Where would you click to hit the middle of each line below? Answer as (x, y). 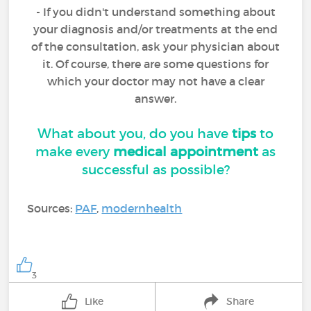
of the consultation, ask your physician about (155, 47)
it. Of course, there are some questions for (155, 64)
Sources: (51, 208)
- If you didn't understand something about (155, 12)
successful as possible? (155, 170)
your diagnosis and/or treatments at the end (155, 29)
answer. (155, 99)
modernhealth (142, 208)
